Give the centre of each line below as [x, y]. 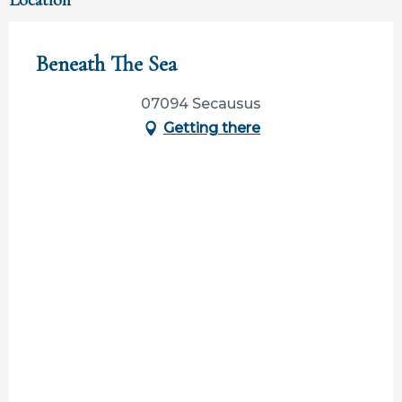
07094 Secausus [201, 104]
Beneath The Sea [106, 64]
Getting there [212, 128]
